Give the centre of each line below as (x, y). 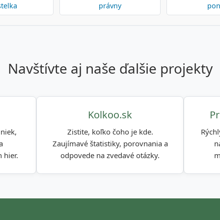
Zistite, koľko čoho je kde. (110, 132)
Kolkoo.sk (110, 115)
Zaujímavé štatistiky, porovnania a (110, 143)
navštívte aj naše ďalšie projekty (115, 68)
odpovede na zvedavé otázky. (110, 155)
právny (110, 6)
